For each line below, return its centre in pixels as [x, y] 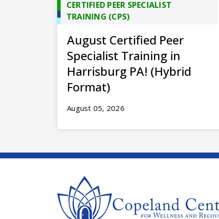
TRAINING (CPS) [98, 16]
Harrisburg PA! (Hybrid [129, 71]
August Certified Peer [125, 40]
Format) [88, 87]
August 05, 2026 [96, 108]
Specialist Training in [124, 55]
